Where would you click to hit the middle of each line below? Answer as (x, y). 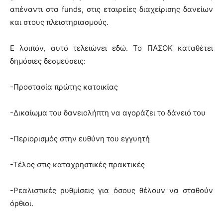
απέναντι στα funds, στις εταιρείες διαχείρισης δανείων (111, 9)
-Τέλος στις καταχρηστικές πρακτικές (77, 164)
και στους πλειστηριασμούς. (59, 22)
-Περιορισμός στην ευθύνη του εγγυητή (80, 138)
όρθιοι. (22, 203)
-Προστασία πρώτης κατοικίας (64, 87)
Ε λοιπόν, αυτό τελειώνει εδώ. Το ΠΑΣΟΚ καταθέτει (111, 48)
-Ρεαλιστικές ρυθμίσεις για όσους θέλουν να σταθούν (111, 190)
